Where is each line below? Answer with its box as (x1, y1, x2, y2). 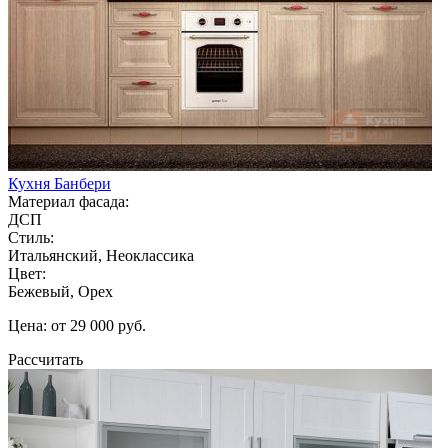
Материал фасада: (8, 192, 129, 210)
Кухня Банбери (8, 174, 111, 192)
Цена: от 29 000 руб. (8, 316, 146, 334)
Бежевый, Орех (8, 282, 113, 300)
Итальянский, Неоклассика (8, 246, 194, 264)
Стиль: (8, 228, 54, 246)
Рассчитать (8, 350, 83, 368)
